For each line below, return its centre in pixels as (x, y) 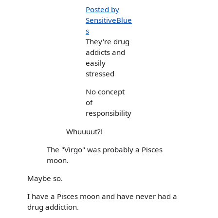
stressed (100, 74)
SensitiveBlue (109, 20)
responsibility (109, 113)
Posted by (102, 9)
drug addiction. (53, 207)
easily (96, 63)
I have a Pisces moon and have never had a (102, 196)
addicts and (105, 52)
